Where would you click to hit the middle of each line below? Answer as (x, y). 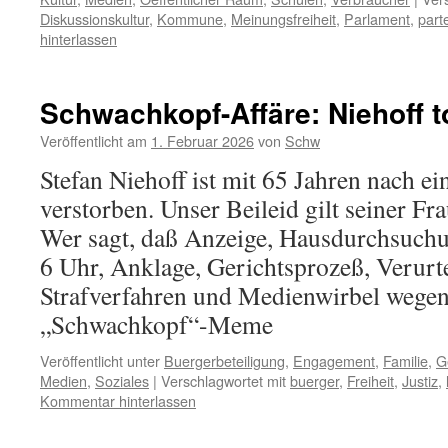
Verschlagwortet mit (223, 380)
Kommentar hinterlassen (118, 400)
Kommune (190, 18)
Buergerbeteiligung (224, 360)
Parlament (377, 18)
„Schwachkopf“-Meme (156, 324)
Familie (405, 360)
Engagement (334, 360)
